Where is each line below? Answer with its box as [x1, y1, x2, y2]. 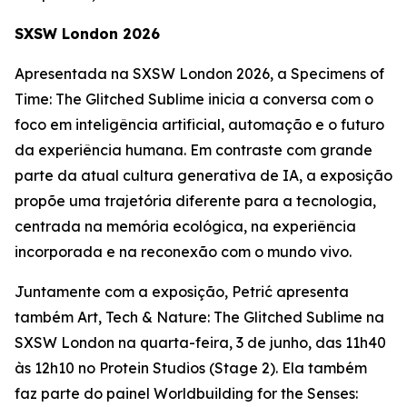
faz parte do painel [15, 384, 154, 402]
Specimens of [291, 65, 384, 83]
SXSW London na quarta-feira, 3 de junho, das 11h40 [15, 333, 386, 352]
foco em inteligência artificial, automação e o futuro [15, 115, 384, 134]
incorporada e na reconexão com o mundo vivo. [15, 243, 352, 261]
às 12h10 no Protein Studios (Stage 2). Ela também [15, 359, 367, 377]
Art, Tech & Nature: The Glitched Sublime [77, 308, 362, 326]
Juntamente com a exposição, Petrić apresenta [15, 283, 349, 301]
